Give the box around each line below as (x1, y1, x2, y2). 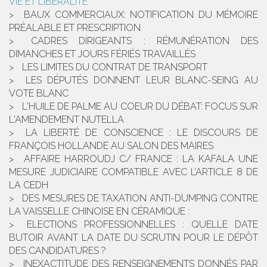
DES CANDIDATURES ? (9, 245, 106, 257)
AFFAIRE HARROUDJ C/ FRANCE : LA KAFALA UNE (24, 153, 258, 165)
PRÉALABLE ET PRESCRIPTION (9, 22, 141, 34)
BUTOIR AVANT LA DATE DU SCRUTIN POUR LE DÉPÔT (9, 232, 258, 244)
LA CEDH (9, 179, 48, 191)
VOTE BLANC (9, 88, 69, 100)
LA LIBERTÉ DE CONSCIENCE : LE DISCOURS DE (26, 127, 258, 139)
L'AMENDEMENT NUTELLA (9, 114, 124, 126)
